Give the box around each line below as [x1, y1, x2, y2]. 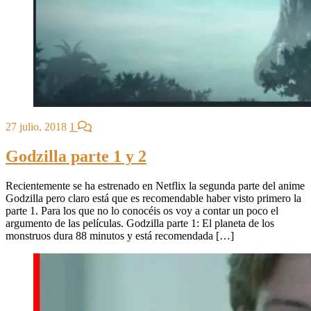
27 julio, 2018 [6, 121, 67, 133]
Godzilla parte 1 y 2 [6, 146, 146, 165]
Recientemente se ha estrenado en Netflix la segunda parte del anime [6, 179, 305, 192]
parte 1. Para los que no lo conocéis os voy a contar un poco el [6, 204, 278, 217]
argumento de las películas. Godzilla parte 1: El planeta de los [6, 217, 274, 229]
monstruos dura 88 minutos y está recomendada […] [6, 229, 234, 242]
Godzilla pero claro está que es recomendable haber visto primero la [6, 192, 301, 204]
